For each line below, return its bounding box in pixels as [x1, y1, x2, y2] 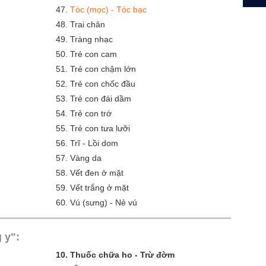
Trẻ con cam [70, 49, 117, 59]
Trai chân [70, 20, 105, 29]
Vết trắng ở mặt [70, 183, 129, 192]
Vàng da [70, 153, 102, 163]
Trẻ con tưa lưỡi [70, 123, 130, 133]
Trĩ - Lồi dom [70, 138, 118, 148]
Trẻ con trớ [70, 109, 112, 118]
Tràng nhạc [70, 34, 113, 44]
